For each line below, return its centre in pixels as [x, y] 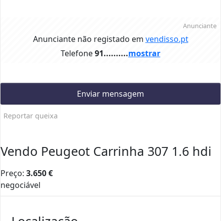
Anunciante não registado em [89, 39]
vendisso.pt [167, 39]
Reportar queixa [31, 116]
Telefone [77, 54]
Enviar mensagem [110, 94]
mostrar [144, 54]
